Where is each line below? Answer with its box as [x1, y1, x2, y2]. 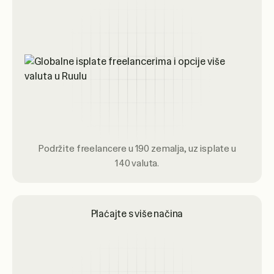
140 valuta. [114, 157, 160, 169]
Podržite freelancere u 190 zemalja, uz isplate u [38, 143, 236, 155]
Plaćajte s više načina [91, 207, 183, 220]
